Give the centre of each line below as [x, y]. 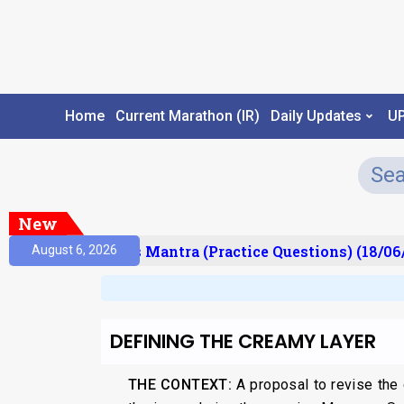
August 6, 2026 [74, 250]
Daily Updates [316, 116]
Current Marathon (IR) [187, 116]
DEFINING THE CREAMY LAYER [243, 341]
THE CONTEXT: [183, 384]
